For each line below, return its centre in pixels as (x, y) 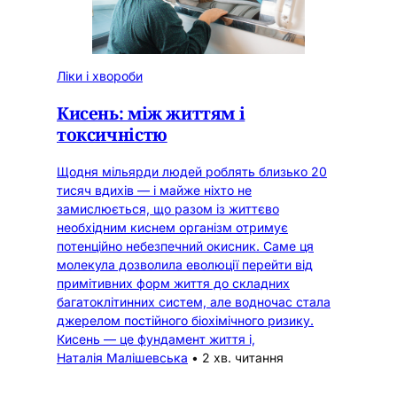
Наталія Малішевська (122, 357)
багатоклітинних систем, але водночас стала (194, 301)
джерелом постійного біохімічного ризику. (185, 320)
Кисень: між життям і (151, 113)
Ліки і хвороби (100, 76)
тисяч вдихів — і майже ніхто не (154, 190)
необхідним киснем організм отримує (172, 227)
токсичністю (112, 134)
